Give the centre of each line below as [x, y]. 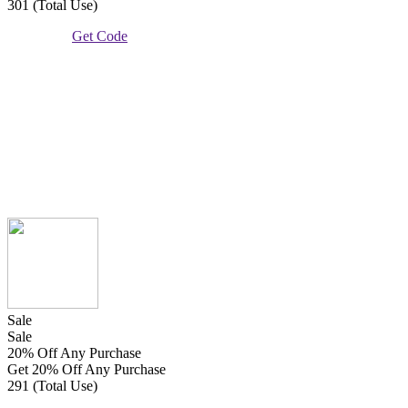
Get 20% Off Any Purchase [87, 369]
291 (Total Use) [52, 385]
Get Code [100, 36]
